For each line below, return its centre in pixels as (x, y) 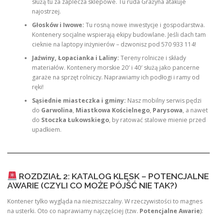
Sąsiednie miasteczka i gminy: (79, 100)
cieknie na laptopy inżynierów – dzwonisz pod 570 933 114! (114, 44)
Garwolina (57, 110)
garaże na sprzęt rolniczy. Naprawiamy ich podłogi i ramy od (116, 77)
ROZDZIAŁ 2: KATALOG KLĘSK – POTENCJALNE (113, 176)
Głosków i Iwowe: (58, 25)
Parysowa (167, 110)
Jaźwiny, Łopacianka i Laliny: (75, 58)
